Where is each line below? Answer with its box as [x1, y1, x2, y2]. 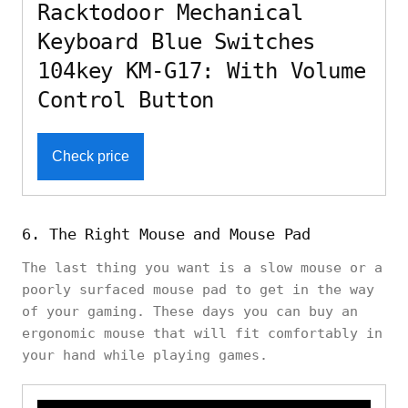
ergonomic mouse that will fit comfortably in [22, 325, 382, 342]
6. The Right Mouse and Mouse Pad [22, 225, 311, 244]
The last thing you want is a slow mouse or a [22, 260, 382, 277]
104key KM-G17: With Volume [37, 58, 366, 85]
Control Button [37, 87, 215, 114]
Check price [52, 148, 129, 165]
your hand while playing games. [22, 347, 268, 364]
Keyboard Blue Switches [37, 29, 316, 56]
